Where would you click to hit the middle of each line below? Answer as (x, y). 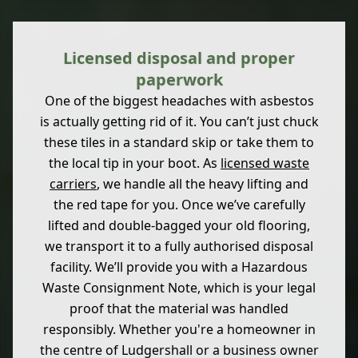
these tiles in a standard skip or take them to (179, 143)
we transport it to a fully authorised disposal (179, 247)
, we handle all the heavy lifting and (203, 184)
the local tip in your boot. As (135, 163)
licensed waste (265, 163)
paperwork (179, 80)
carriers (73, 184)
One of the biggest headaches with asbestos (179, 101)
